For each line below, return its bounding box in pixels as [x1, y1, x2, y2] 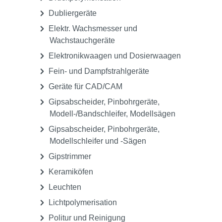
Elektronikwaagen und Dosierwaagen [47, 52, 181, 60]
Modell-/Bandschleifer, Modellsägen [50, 110, 175, 118]
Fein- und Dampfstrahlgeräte [47, 67, 149, 76]
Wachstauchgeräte [50, 36, 115, 45]
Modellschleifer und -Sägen [50, 137, 146, 146]
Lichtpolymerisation [47, 198, 117, 207]
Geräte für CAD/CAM [47, 82, 122, 91]
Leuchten [47, 183, 81, 192]
